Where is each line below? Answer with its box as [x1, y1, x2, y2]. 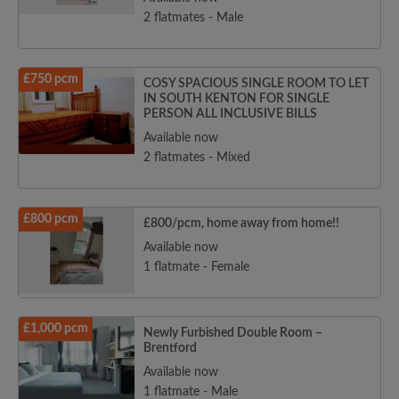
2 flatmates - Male [143, 12, 243, 25]
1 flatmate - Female [143, 261, 249, 274]
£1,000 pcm [23, 322, 88, 336]
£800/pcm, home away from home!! [143, 217, 339, 231]
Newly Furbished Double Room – [143, 327, 322, 340]
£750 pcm [23, 73, 78, 86]
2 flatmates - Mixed [143, 151, 250, 165]
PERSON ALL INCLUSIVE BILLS [143, 108, 317, 121]
